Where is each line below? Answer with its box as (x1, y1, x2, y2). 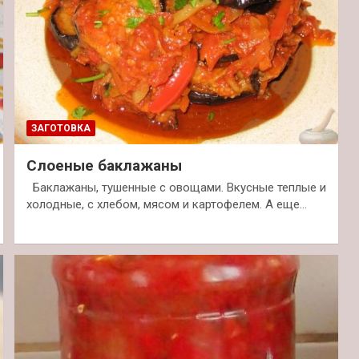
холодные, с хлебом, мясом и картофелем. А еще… (26, 197, 307, 212)
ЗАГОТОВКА (30, 123, 91, 135)
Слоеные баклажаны (26, 156, 182, 175)
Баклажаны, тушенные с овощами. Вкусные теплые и (26, 180, 326, 196)
